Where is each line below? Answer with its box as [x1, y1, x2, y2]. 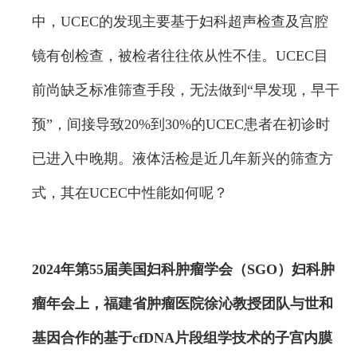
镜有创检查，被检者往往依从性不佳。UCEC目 [32, 48, 328, 65]
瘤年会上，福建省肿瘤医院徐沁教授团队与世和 [32, 296, 333, 312]
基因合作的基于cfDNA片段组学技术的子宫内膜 [32, 330, 332, 347]
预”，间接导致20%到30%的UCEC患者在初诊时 [32, 116, 330, 133]
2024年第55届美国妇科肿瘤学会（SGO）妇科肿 [32, 261, 335, 278]
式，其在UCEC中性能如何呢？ [32, 185, 228, 202]
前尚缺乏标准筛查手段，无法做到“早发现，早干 [32, 82, 339, 99]
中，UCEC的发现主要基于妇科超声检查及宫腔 [32, 14, 328, 30]
